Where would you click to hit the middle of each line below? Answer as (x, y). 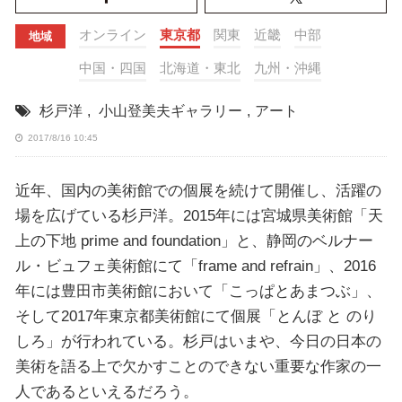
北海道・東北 (200, 67)
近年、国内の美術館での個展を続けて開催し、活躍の (198, 191)
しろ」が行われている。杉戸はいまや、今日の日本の (198, 341)
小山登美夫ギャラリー (170, 110)
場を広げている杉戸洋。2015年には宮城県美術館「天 (199, 216)
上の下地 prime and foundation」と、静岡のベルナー (194, 241)
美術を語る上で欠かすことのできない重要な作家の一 (198, 367)
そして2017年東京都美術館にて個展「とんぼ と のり (196, 316)
